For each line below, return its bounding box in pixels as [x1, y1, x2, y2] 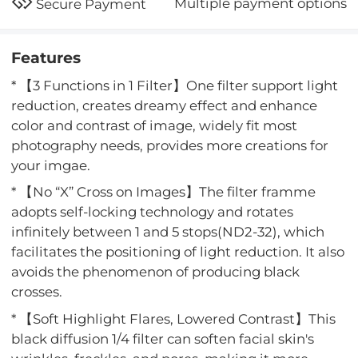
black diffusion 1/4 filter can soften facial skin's [11, 330, 315, 347]
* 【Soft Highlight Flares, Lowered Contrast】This [11, 310, 336, 327]
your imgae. [11, 157, 91, 173]
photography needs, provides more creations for [11, 137, 329, 153]
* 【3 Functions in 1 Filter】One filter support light [11, 77, 339, 93]
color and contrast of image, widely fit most [11, 117, 298, 133]
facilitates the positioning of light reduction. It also [11, 244, 345, 261]
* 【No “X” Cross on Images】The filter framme [11, 184, 316, 201]
